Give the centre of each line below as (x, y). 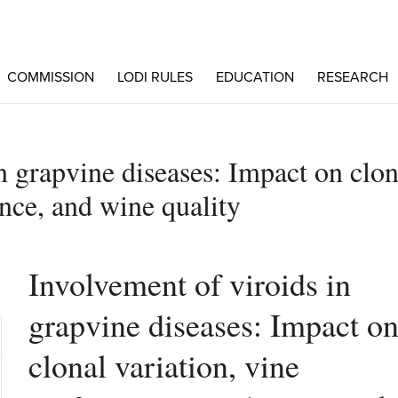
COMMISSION (50, 77)
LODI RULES (155, 77)
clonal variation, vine (163, 365)
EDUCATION (255, 77)
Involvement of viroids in (189, 283)
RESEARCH (352, 77)
